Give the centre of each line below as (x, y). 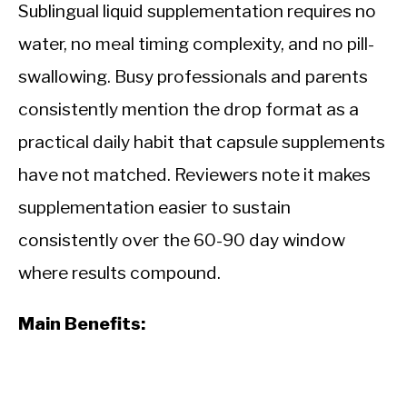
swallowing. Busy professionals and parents (193, 77)
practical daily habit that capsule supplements (202, 142)
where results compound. (119, 273)
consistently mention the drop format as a (189, 109)
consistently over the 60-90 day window (182, 240)
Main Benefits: (82, 324)
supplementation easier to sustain (154, 208)
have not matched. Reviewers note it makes (194, 175)
